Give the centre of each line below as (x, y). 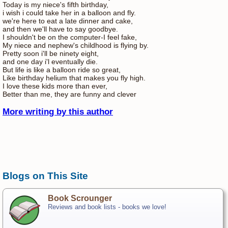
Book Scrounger (80, 198)
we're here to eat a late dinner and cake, (68, 21)
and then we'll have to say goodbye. (60, 29)
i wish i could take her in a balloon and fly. (69, 12)
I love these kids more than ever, (55, 86)
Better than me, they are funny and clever (69, 94)
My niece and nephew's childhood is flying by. (76, 45)
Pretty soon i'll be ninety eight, (51, 53)
